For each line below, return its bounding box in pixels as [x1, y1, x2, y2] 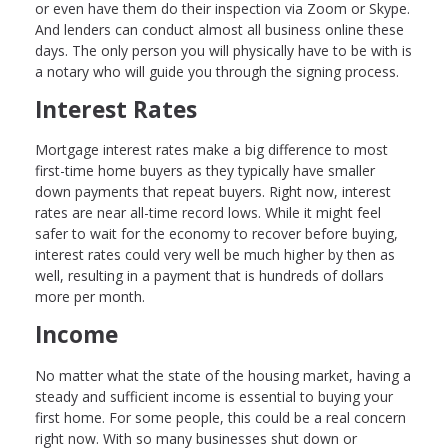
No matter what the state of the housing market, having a [35, 366, 411, 386]
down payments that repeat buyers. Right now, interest [35, 182, 391, 202]
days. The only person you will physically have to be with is [35, 40, 412, 60]
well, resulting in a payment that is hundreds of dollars [35, 266, 384, 286]
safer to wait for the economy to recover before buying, [35, 224, 398, 244]
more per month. [35, 287, 145, 307]
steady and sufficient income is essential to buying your [35, 387, 393, 407]
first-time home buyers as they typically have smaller [35, 161, 375, 181]
